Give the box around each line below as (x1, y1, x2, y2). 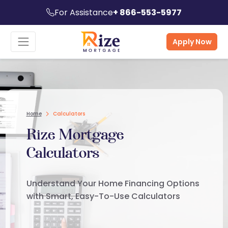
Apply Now (172, 36, 212, 47)
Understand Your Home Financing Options (26, 178, 199, 189)
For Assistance (54, 7, 113, 18)
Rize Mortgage (26, 125, 124, 144)
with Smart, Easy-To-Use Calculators (26, 190, 182, 202)
